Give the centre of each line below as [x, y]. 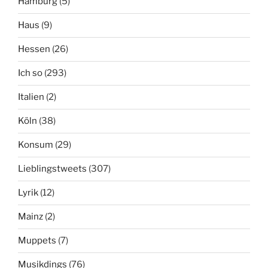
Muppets [37, 241]
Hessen [34, 49]
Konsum [36, 145]
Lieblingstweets [52, 169]
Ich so [30, 73]
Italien [31, 97]
